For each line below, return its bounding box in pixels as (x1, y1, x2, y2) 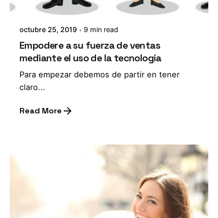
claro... (19, 82, 45, 92)
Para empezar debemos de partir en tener (19, 70, 180, 80)
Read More (19, 105, 62, 116)
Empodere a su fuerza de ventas (19, 39, 160, 52)
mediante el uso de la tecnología (19, 52, 162, 65)
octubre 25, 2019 (19, 25, 77, 34)
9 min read (84, 25, 118, 34)
